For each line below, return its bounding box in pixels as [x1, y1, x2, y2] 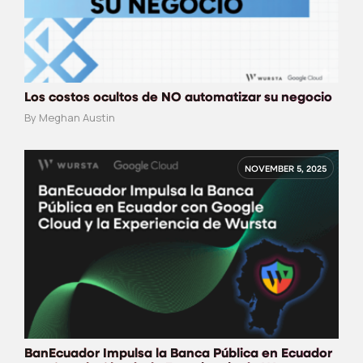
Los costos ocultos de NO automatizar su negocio [24, 92, 332, 105]
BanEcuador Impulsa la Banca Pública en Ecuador [24, 347, 332, 361]
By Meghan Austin [24, 110, 115, 126]
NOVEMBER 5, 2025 [245, 165, 327, 175]
